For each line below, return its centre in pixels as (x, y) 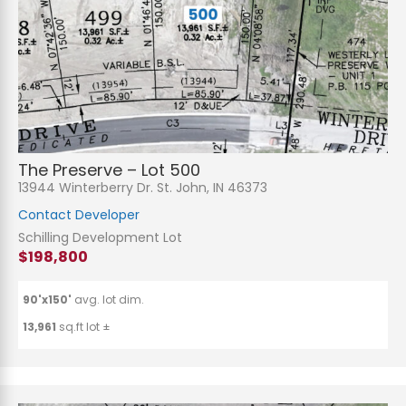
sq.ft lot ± (83, 327)
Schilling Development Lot (100, 238)
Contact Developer (79, 215)
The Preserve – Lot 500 (109, 170)
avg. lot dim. (109, 300)
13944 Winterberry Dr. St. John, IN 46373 (143, 188)
